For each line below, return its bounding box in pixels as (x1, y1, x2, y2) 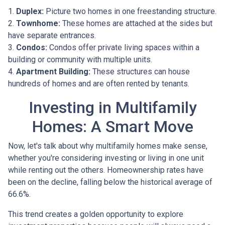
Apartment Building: (16, 67, 90, 77)
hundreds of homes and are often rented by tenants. (8, 79, 189, 89)
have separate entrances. (8, 31, 96, 41)
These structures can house (90, 67, 190, 77)
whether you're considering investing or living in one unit (8, 153, 204, 163)
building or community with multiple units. (8, 55, 152, 65)
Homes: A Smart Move (32, 117, 193, 137)
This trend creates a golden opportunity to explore (8, 209, 183, 219)
